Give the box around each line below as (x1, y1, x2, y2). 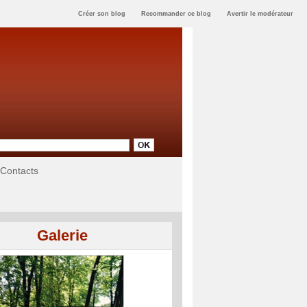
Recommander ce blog (140, 10, 211, 18)
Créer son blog (77, 10, 125, 18)
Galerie (37, 227, 88, 245)
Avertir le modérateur (226, 10, 293, 18)
